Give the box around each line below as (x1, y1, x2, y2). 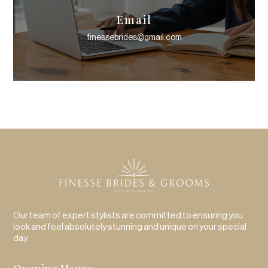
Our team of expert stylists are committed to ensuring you (13, 211, 243, 220)
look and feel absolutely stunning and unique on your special (13, 222, 247, 232)
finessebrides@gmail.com (86, 33, 182, 42)
